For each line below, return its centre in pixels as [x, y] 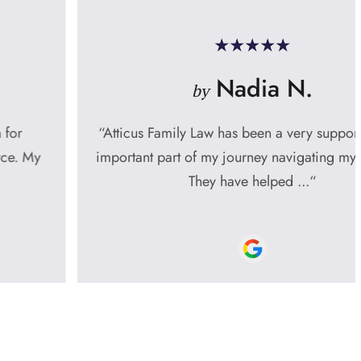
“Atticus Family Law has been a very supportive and [180, 133]
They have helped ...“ [180, 181]
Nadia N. [189, 88]
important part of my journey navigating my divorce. [180, 157]
